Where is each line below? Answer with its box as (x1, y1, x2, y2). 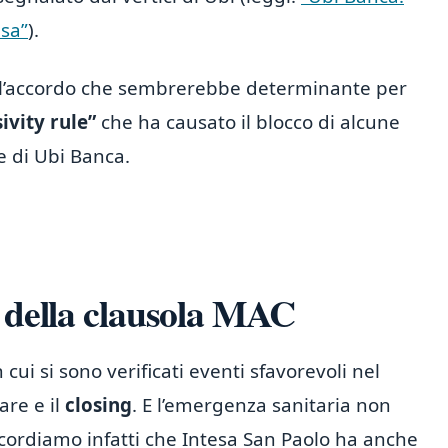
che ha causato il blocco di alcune (96, 108, 400, 135)
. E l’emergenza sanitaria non (132, 391, 391, 418)
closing (65, 391, 132, 418)
